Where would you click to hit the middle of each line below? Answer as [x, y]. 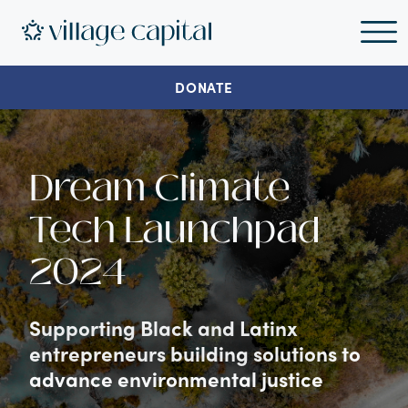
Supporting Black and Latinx [163, 328]
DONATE [204, 87]
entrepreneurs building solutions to [195, 353]
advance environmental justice [176, 379]
